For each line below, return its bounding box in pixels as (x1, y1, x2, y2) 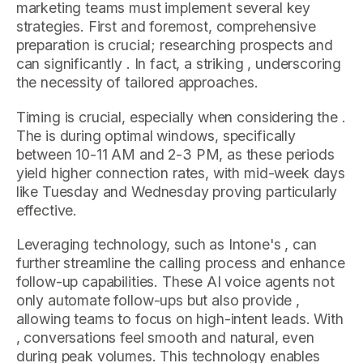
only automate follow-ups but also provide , (15, 292, 300, 310)
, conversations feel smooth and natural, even (15, 329, 314, 347)
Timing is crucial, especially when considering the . (15, 108, 346, 126)
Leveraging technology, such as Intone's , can (15, 236, 317, 254)
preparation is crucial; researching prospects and (15, 36, 333, 53)
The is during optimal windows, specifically (15, 126, 296, 144)
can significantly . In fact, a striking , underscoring (15, 54, 342, 72)
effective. (15, 201, 78, 219)
